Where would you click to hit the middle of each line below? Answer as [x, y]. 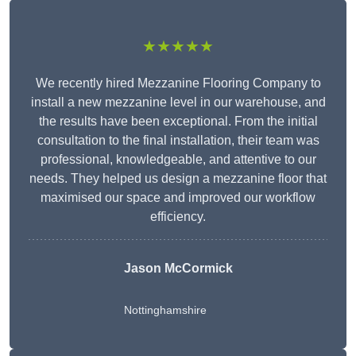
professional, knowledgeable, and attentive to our [178, 160]
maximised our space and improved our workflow [178, 198]
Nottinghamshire [165, 310]
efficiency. [178, 217]
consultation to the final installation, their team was [178, 141]
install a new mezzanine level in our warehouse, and [178, 103]
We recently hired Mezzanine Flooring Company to [178, 83]
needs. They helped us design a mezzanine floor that [178, 179]
